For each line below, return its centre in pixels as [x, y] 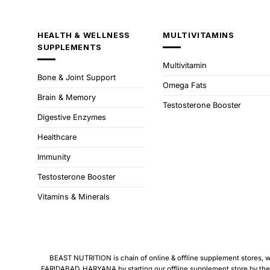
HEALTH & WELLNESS [84, 35]
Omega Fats [185, 86]
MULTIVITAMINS [199, 35]
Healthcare [57, 137]
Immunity [54, 157]
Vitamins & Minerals [74, 197]
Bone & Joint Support [77, 78]
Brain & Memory [67, 98]
